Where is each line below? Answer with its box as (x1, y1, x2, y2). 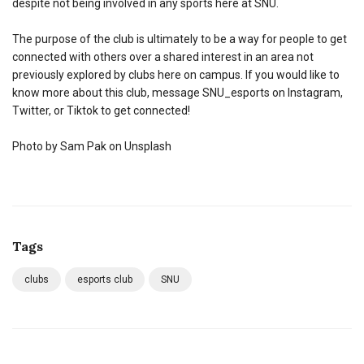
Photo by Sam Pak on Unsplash (12, 139, 171, 153)
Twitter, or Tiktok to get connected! (12, 103, 190, 117)
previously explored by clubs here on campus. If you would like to (12, 67, 340, 81)
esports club (77, 273, 132, 285)
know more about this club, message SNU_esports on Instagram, (12, 85, 343, 99)
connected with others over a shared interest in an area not (12, 50, 314, 63)
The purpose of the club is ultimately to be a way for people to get (12, 32, 347, 45)
